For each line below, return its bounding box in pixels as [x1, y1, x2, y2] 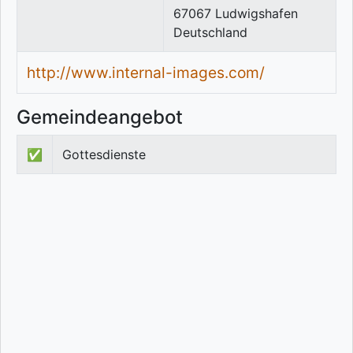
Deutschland [173, 24, 247, 41]
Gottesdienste [62, 147, 146, 163]
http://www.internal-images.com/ [27, 63, 265, 83]
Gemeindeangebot [17, 106, 183, 129]
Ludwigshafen [215, 6, 298, 22]
